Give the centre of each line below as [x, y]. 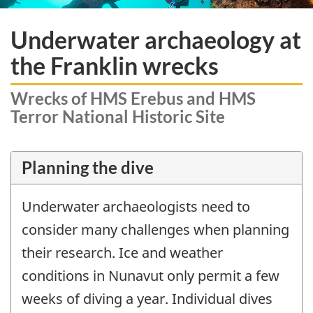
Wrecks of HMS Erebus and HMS [133, 99]
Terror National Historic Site [118, 117]
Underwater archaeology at [156, 39]
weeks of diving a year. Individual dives [147, 298]
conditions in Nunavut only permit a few [151, 275]
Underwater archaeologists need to [136, 206]
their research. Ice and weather [122, 252]
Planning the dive [88, 167]
